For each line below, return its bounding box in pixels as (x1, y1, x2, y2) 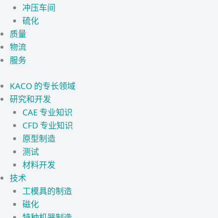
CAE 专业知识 (22, 106, 73, 118)
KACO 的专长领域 (10, 80, 75, 91)
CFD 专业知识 (22, 119, 73, 131)
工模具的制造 (22, 185, 72, 197)
